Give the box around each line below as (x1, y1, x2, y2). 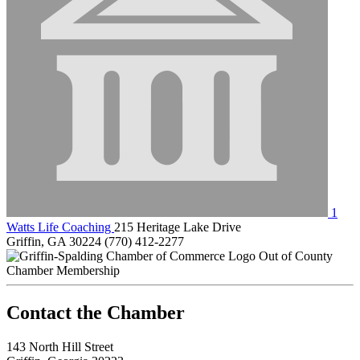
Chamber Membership (6, 263, 120, 277)
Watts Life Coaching (6, 219, 114, 234)
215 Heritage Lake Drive (114, 219, 241, 234)
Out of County (259, 248, 333, 263)
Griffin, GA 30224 (6, 234, 101, 248)
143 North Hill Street (6, 339, 113, 354)
